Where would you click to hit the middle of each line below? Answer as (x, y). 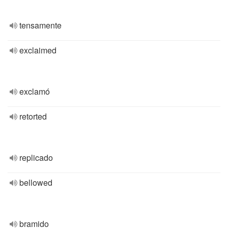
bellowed (36, 182)
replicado (36, 158)
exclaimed (38, 50)
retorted (33, 116)
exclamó (35, 91)
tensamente (40, 25)
